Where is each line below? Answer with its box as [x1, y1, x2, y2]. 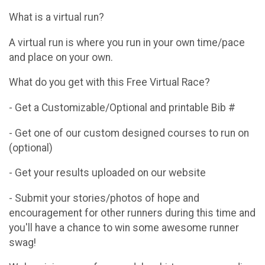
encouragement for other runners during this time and [9, 206, 256, 219]
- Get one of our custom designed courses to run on [9, 127, 249, 139]
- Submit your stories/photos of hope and [9, 192, 199, 204]
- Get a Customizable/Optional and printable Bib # [9, 101, 235, 114]
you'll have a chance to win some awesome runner [9, 221, 239, 234]
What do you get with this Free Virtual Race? [9, 76, 210, 89]
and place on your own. [9, 51, 115, 63]
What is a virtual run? [9, 11, 104, 24]
